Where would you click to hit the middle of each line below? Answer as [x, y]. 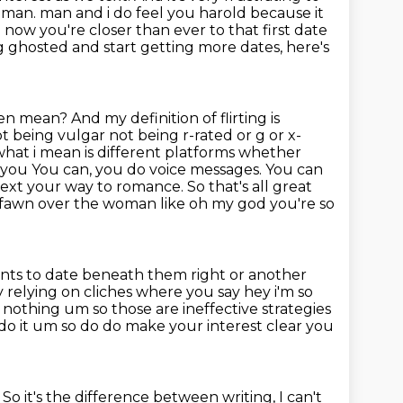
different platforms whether [199, 152]
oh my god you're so [262, 204]
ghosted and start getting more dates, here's [169, 47]
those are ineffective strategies [221, 309]
